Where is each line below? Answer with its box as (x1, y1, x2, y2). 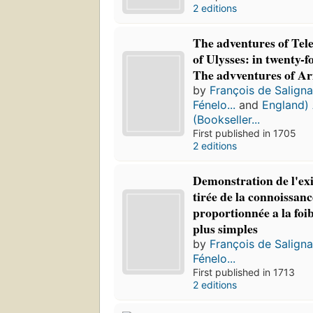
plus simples (193, 219, 259, 238)
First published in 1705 (193, 127, 297, 140)
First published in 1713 (193, 266, 296, 279)
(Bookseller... (193, 112, 261, 127)
